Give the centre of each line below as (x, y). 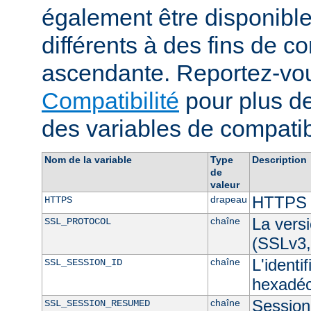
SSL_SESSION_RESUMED (97, 303)
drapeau (228, 199)
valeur (225, 184)
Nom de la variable (88, 159)
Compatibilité (110, 100)
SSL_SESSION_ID (83, 262)
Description (279, 159)
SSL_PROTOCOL (77, 221)
